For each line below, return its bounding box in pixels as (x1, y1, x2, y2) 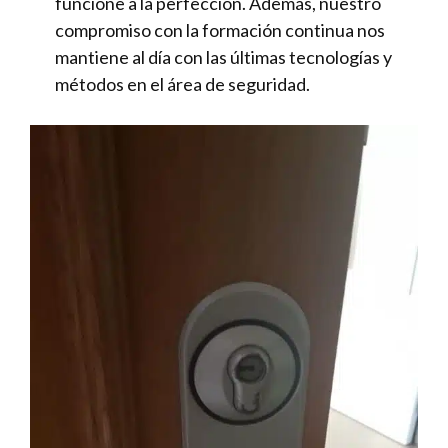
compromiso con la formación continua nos (55, 19, 385, 41)
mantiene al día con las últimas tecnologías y (55, 46, 392, 68)
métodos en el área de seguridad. (55, 73, 310, 95)
